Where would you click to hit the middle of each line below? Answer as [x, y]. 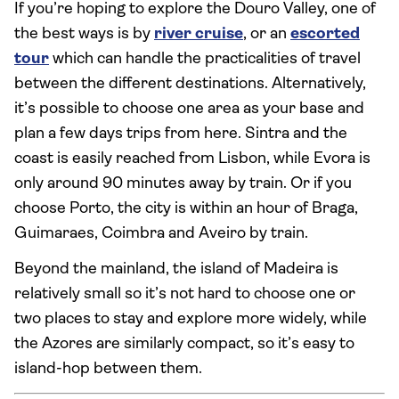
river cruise [199, 34]
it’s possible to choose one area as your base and [189, 109]
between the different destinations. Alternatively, [190, 84]
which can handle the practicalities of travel [205, 59]
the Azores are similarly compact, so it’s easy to [184, 344]
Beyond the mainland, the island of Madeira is [176, 269]
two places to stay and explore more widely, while [191, 319]
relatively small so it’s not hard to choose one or [185, 294]
